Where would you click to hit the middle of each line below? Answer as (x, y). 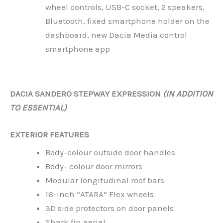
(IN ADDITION (188, 94)
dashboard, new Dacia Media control (116, 35)
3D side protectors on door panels (110, 208)
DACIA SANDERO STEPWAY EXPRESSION (86, 94)
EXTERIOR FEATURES (50, 134)
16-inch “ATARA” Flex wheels (100, 194)
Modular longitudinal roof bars (105, 180)
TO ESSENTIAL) (38, 108)
